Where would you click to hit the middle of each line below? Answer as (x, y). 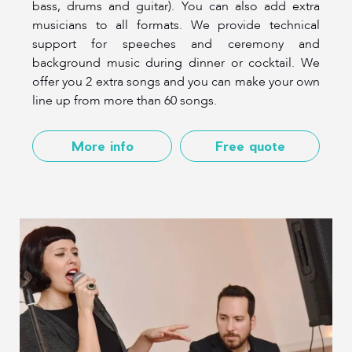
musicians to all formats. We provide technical (176, 25)
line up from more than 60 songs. (125, 100)
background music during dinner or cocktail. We (176, 62)
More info (102, 145)
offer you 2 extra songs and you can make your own (176, 81)
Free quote (250, 145)
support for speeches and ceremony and (176, 44)
